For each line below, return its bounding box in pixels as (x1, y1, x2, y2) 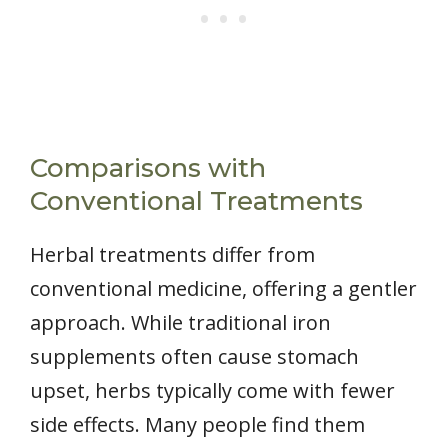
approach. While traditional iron (30, 308, 331, 336)
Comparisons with (30, 151, 266, 184)
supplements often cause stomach (30, 342, 359, 370)
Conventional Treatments (30, 184, 363, 217)
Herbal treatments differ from (30, 240, 315, 268)
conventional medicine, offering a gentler (30, 274, 417, 302)
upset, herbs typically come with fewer (30, 376, 395, 404)
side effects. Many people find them (30, 410, 365, 438)
